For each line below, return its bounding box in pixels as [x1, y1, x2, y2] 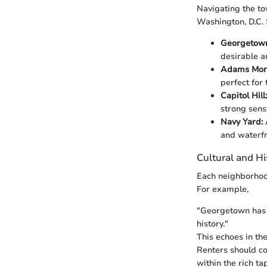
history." [197, 218, 228, 230]
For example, [197, 184, 249, 195]
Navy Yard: [221, 116, 263, 128]
